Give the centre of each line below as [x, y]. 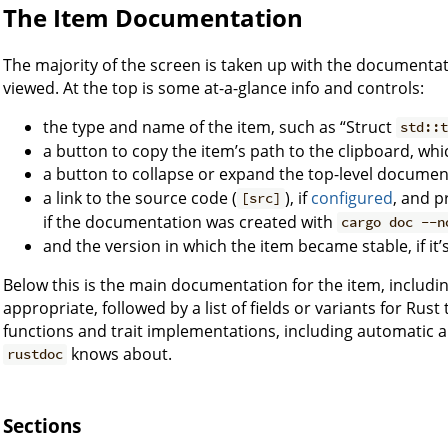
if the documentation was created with [190, 221]
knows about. [120, 353]
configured [352, 197]
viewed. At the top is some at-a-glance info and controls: [213, 87]
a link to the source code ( [140, 197]
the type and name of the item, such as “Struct [219, 126]
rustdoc [35, 354]
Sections [42, 426]
